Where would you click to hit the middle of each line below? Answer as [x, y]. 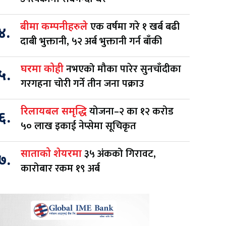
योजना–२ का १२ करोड [131, 111]
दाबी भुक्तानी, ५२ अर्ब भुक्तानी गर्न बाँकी [91, 41]
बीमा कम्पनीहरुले [55, 27]
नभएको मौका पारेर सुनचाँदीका [124, 69]
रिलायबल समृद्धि [55, 112]
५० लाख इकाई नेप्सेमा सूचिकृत [78, 126]
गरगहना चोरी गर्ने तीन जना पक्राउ [83, 83]
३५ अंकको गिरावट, [120, 154]
